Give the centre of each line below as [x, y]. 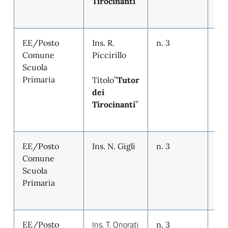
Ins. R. [103, 43]
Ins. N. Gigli [114, 146]
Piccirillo [109, 55]
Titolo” [105, 80]
